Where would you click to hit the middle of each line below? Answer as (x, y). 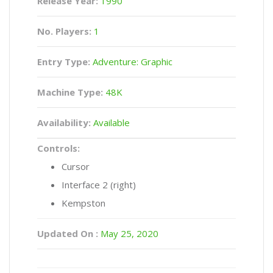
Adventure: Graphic (131, 62)
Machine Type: (70, 92)
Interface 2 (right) (99, 185)
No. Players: (66, 31)
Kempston (83, 203)
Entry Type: (64, 62)
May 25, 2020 (128, 233)
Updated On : (68, 233)
